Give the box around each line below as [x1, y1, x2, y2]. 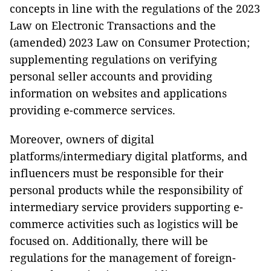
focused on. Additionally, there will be [10, 233, 208, 249]
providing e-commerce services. [10, 103, 175, 118]
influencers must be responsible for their [10, 166, 223, 181]
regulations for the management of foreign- [10, 250, 236, 266]
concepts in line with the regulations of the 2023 [10, 1, 260, 16]
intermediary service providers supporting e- [10, 200, 243, 215]
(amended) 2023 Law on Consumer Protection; [10, 35, 250, 50]
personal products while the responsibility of [10, 183, 243, 198]
